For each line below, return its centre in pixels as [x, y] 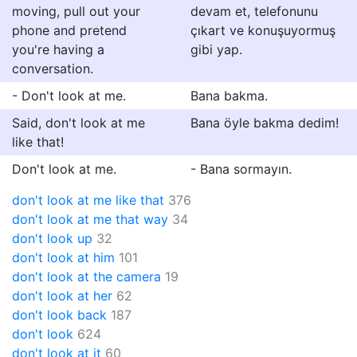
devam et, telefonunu [254, 11]
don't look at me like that [88, 200]
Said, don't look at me [78, 123]
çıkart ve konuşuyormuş [263, 30]
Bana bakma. [229, 96]
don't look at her [62, 296]
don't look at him [63, 257]
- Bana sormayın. [241, 169]
